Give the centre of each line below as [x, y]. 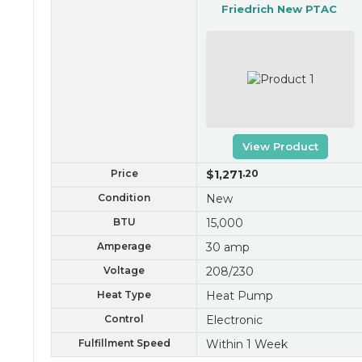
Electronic [234, 320]
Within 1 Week [246, 345]
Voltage [124, 271]
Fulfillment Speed [124, 343]
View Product [280, 147]
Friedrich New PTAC [279, 9]
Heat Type [124, 295]
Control [124, 319]
